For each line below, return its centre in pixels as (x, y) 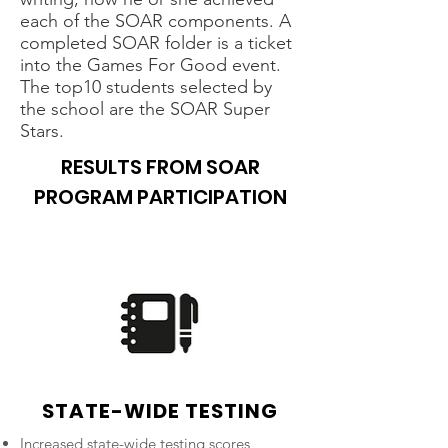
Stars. (42, 131)
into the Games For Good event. (150, 65)
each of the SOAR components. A (155, 21)
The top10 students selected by (146, 87)
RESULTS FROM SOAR (160, 167)
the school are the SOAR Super (145, 109)
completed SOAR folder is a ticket (156, 43)
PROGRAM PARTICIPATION (160, 197)
